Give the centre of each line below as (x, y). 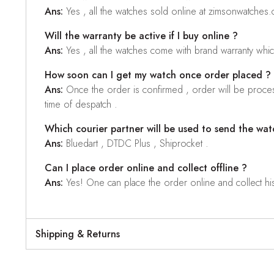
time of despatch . (81, 105)
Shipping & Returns (78, 234)
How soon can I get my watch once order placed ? (158, 75)
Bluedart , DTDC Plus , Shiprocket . (136, 144)
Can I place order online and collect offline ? (146, 168)
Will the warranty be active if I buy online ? (141, 36)
